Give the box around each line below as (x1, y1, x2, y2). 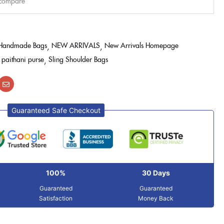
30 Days (141, 168, 170, 177)
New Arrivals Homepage (104, 40, 178, 50)
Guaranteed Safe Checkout (11, 106, 100, 114)
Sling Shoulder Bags (48, 54, 108, 64)
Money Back (138, 194, 174, 202)
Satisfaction (39, 194, 73, 202)
